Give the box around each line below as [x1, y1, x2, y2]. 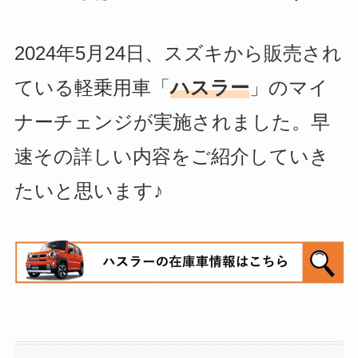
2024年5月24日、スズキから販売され [14, 42, 342, 65]
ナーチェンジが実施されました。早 [14, 111, 330, 133]
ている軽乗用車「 [14, 77, 170, 99]
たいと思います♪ [14, 180, 163, 202]
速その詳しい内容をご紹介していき [14, 145, 329, 168]
